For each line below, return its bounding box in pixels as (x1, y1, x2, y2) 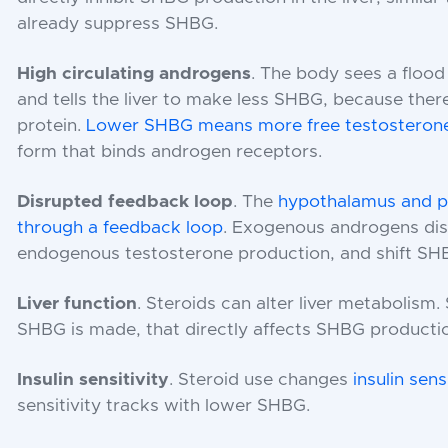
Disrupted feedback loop (17, 192, 234, 211)
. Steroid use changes (169, 370, 354, 389)
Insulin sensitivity (17, 370, 170, 389)
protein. (17, 116, 87, 135)
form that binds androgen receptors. (17, 142, 323, 161)
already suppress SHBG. (17, 14, 219, 33)
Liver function (17, 294, 138, 313)
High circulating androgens (17, 64, 252, 83)
